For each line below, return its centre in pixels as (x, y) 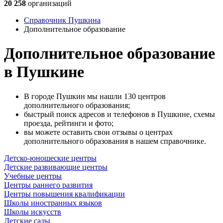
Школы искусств (33, 212)
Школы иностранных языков (53, 203)
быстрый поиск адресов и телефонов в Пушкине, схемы (119, 114)
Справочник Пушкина (62, 20)
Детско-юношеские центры (50, 158)
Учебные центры (33, 176)
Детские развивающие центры (56, 167)
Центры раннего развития (48, 185)
